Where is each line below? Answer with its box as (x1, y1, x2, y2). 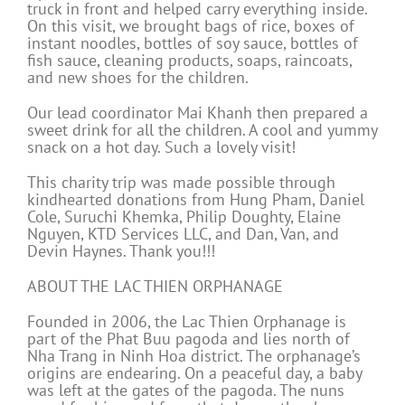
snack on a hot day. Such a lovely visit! (27, 137, 296, 158)
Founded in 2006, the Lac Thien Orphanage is (27, 311, 346, 333)
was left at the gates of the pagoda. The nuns (27, 380, 344, 401)
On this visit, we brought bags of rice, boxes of (27, 15, 354, 37)
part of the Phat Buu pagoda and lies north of (27, 328, 350, 350)
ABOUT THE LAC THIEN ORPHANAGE (27, 276, 283, 297)
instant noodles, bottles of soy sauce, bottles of (27, 33, 358, 54)
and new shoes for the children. (27, 67, 249, 89)
